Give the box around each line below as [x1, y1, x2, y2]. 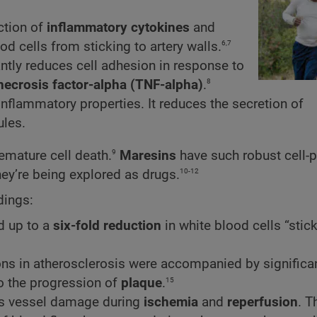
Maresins [120, 147, 176, 163]
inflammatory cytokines [43, 20, 190, 36]
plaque [121, 275, 162, 292]
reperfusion [227, 294, 298, 311]
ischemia [144, 294, 198, 311]
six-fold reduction [53, 218, 161, 234]
